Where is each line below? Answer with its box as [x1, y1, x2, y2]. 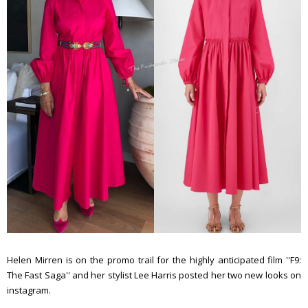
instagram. [7, 284, 53, 296]
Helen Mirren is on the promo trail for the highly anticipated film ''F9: [7, 254, 301, 266]
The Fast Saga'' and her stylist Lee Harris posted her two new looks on [7, 269, 301, 281]
